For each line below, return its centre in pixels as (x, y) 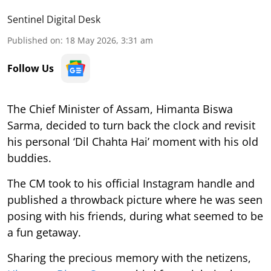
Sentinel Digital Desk (54, 19)
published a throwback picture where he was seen (135, 199)
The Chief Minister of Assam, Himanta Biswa (120, 109)
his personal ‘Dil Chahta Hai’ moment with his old (133, 141)
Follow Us (31, 68)
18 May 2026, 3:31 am (109, 40)
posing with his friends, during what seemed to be (135, 216)
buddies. (29, 158)
